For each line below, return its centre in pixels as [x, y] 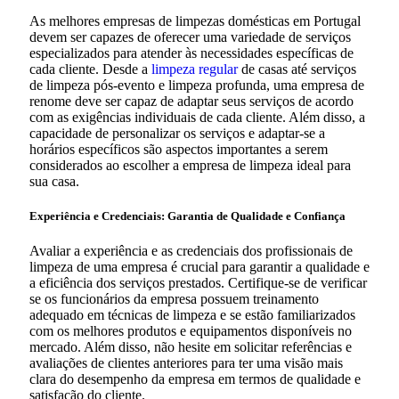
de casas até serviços [297, 69]
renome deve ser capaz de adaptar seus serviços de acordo [191, 101]
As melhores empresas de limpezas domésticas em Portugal [195, 20]
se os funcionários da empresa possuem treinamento [174, 299]
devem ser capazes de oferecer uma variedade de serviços [190, 37]
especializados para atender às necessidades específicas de [191, 53]
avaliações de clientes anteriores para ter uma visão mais [186, 363]
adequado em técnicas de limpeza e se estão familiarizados [192, 315]
